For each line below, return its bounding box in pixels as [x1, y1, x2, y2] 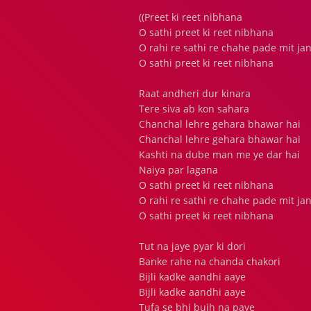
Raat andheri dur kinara [139, 87, 251, 100]
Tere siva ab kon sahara [139, 102, 249, 115]
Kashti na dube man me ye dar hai [139, 148, 300, 161]
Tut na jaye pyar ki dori [139, 239, 246, 253]
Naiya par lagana [139, 163, 218, 176]
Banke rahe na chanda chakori [139, 255, 280, 268]
